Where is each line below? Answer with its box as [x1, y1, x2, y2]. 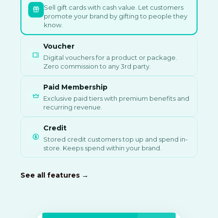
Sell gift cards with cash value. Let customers [44, 3, 183, 11]
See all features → [20, 170, 89, 180]
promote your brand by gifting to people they [44, 12, 187, 20]
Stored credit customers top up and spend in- [43, 135, 188, 143]
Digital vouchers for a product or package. [43, 53, 177, 61]
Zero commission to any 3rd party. [43, 62, 151, 70]
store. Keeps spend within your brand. [43, 144, 162, 152]
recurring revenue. [43, 103, 102, 111]
